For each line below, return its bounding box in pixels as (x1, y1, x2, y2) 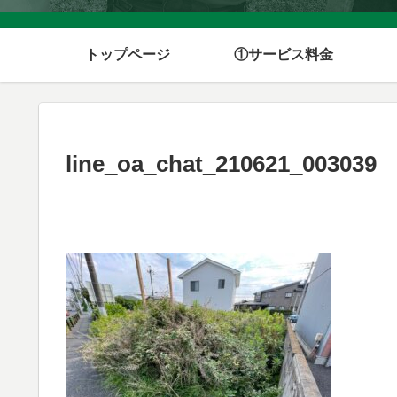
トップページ (85, 47, 170, 62)
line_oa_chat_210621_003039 (66, 151, 377, 177)
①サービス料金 (234, 47, 333, 62)
